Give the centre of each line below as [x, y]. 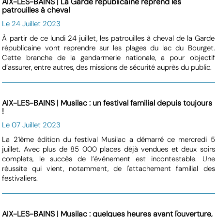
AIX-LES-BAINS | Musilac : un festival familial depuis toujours [107, 103]
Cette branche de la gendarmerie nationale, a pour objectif [108, 57]
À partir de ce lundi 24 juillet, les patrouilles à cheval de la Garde [108, 38]
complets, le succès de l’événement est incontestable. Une [108, 159]
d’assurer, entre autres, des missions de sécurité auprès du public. [107, 67]
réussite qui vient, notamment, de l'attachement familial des [108, 168]
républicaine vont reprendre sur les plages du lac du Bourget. [108, 48]
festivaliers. [20, 178]
